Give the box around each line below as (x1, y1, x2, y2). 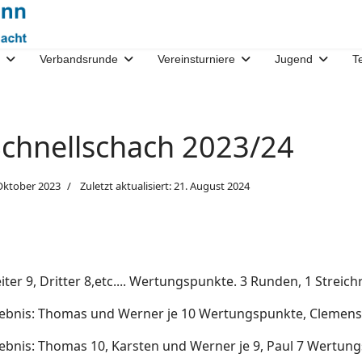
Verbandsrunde (40, 53, 118, 65)
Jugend (275, 53, 313, 65)
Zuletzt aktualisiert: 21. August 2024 (80, 179, 250, 193)
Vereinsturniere (158, 53, 235, 65)
